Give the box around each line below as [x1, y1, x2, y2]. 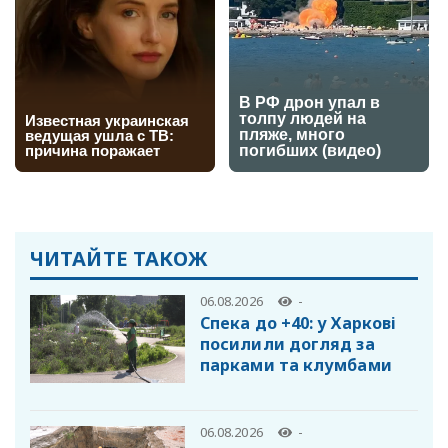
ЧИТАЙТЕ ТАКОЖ [30, 245, 209, 273]
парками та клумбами [200, 353, 392, 376]
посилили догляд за [200, 332, 375, 355]
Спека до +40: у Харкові [200, 311, 397, 334]
